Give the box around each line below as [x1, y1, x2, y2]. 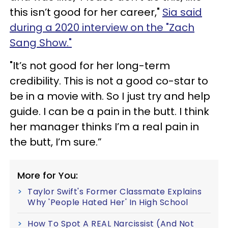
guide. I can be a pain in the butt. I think [10, 104, 209, 119]
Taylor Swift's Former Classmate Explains [27, 185, 202, 197]
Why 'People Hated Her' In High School [27, 196, 188, 208]
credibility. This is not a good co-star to [10, 73, 208, 88]
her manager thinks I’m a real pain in [10, 119, 199, 134]
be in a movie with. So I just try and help [10, 89, 210, 103]
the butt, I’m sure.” [10, 134, 102, 149]
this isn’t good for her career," [10, 5, 162, 19]
